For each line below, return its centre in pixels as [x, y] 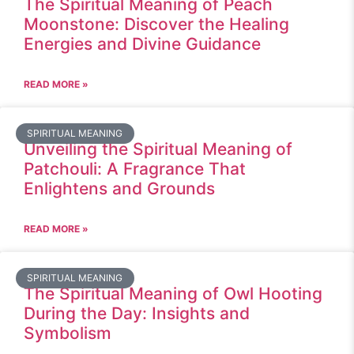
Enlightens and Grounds [119, 188]
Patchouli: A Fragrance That [135, 169]
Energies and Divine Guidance [142, 44]
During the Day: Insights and [137, 313]
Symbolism [68, 333]
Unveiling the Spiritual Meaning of [158, 149]
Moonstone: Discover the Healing [156, 24]
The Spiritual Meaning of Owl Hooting [173, 294]
